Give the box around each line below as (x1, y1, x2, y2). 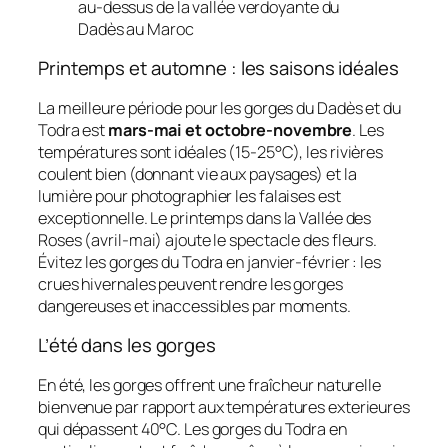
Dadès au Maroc (78, 17, 194, 40)
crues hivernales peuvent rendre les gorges (38, 272, 343, 295)
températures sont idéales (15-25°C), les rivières (38, 140, 384, 163)
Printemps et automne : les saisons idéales (38, 55, 399, 82)
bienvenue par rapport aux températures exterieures (38, 395, 410, 418)
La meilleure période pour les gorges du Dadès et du (38, 96, 401, 119)
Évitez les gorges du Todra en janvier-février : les (38, 250, 381, 273)
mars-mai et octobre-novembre (108, 118, 353, 141)
